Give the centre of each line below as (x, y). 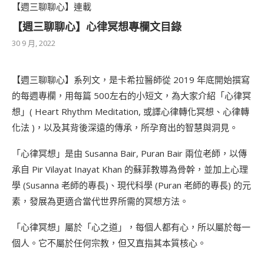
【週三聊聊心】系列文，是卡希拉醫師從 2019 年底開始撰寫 (131, 80)
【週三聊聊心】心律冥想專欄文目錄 (97, 27)
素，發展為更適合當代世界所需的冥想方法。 (100, 201)
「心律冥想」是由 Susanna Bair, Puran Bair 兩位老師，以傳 (129, 154)
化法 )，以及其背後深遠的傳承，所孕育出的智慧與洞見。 (125, 128)
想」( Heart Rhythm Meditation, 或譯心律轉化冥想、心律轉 (131, 112)
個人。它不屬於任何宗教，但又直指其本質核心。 (109, 243)
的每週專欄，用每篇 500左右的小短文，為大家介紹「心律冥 (131, 96)
